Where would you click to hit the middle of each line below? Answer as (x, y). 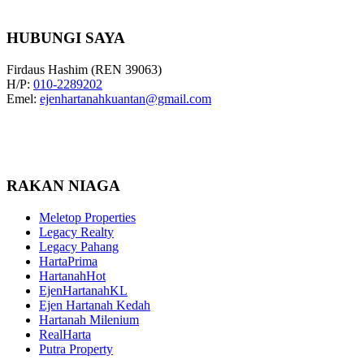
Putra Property (76, 349)
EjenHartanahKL (83, 290)
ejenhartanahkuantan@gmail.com (126, 99)
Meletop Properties (87, 217)
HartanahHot (72, 275)
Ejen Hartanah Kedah (95, 305)
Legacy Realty (76, 232)
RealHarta (65, 334)
